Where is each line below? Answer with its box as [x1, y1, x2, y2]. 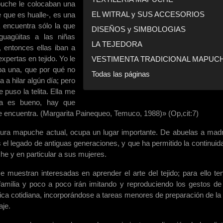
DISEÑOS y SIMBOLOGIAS [92, 25, 186, 34]
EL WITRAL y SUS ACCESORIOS [92, 10, 205, 19]
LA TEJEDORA [92, 40, 142, 49]
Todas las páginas [92, 70, 150, 79]
